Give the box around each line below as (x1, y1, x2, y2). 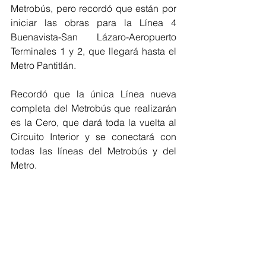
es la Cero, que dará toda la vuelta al (11, 116, 176, 128)
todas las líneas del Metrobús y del (11, 145, 176, 157)
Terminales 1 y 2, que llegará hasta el (11, 45, 176, 57)
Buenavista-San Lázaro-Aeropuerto (11, 31, 176, 43)
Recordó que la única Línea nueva (11, 88, 176, 100)
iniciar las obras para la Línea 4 (11, 17, 176, 28)
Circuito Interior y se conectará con (11, 131, 176, 142)
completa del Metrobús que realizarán (11, 102, 176, 114)
